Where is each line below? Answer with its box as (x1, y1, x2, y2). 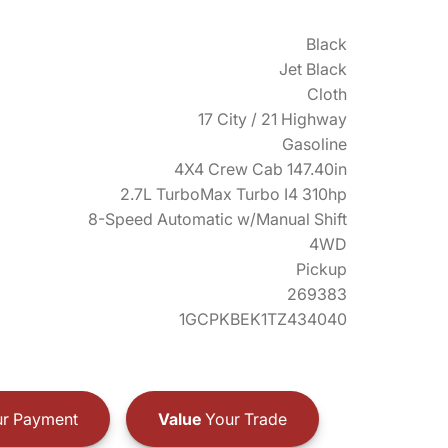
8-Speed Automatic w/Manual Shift (88, 209, 347, 229)
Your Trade (200, 408, 287, 429)
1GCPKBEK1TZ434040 (179, 309, 347, 329)
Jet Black (279, 59, 347, 79)
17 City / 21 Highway (198, 109, 347, 129)
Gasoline (282, 134, 347, 154)
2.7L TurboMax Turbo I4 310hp (120, 184, 347, 204)
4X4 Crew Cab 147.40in (174, 159, 347, 179)
